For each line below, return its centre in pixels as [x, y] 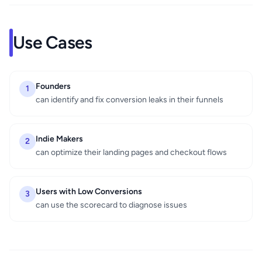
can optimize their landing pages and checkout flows [131, 153]
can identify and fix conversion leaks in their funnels [130, 100]
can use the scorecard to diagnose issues [111, 205]
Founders [53, 87]
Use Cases [53, 43]
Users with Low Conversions [89, 192]
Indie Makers [59, 139]
